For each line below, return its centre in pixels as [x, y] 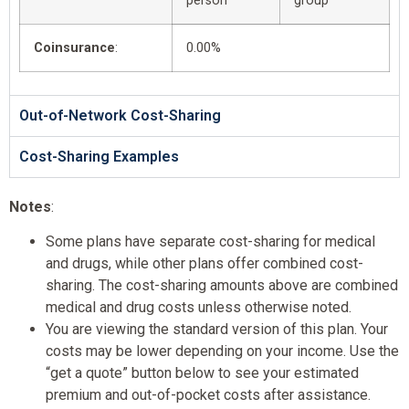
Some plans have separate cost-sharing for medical [210, 242]
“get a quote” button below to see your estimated [202, 373]
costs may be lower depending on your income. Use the [222, 351]
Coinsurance [74, 47]
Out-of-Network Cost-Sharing [120, 115]
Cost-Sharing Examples [99, 156]
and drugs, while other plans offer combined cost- [204, 264]
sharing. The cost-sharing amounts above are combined [222, 286]
